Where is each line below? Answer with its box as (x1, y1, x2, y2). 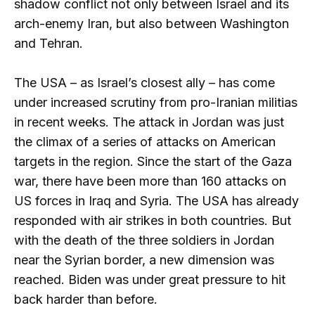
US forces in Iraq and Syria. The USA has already (14, 193, 299, 209)
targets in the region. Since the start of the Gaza (14, 154, 292, 169)
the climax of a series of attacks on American (14, 134, 276, 150)
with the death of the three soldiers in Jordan (14, 233, 274, 248)
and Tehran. (14, 35, 83, 51)
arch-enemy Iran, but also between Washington (14, 15, 289, 31)
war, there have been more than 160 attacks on (14, 174, 286, 189)
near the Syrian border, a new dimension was (14, 252, 274, 268)
